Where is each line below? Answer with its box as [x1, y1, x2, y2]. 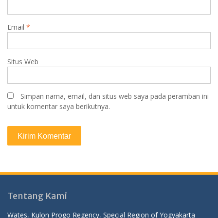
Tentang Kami [7, 190, 67, 201]
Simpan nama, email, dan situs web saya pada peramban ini [20, 91, 209, 101]
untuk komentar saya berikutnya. [7, 101, 110, 111]
